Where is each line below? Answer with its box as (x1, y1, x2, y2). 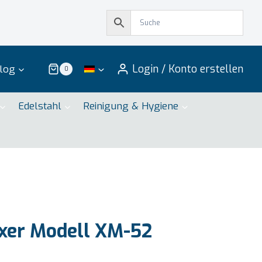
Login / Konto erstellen (132, 62, 243, 76)
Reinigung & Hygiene (83, 99, 179, 113)
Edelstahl (18, 99, 61, 113)
